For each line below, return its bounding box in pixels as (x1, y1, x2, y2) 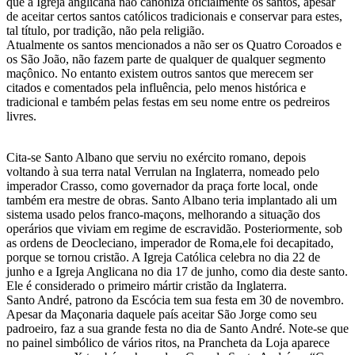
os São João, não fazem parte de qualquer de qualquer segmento (6, 52, 326, 67)
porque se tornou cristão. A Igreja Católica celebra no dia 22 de (6, 250, 320, 265)
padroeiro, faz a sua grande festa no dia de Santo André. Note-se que (6, 322, 349, 336)
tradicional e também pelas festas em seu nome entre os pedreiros (6, 95, 330, 109)
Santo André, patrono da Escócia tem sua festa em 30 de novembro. (6, 293, 344, 307)
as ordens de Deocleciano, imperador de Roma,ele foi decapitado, (6, 236, 334, 250)
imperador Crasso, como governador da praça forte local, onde (6, 179, 318, 193)
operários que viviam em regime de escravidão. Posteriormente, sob (6, 222, 342, 236)
